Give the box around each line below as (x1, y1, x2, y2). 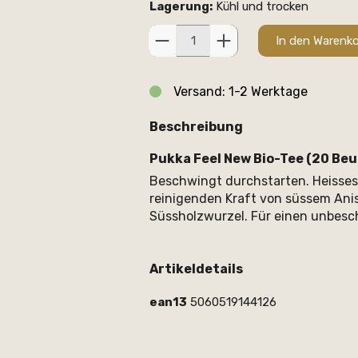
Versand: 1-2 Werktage (173, 83, 308, 99)
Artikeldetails (149, 261, 243, 276)
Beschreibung (149, 119, 243, 135)
